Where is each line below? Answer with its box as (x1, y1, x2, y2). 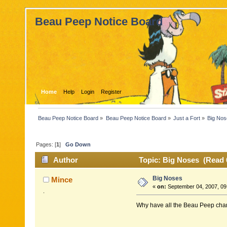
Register (101, 88, 122, 95)
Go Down (65, 141, 91, 147)
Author (53, 156, 79, 165)
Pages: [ (36, 141, 57, 147)
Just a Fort (173, 115, 200, 121)
